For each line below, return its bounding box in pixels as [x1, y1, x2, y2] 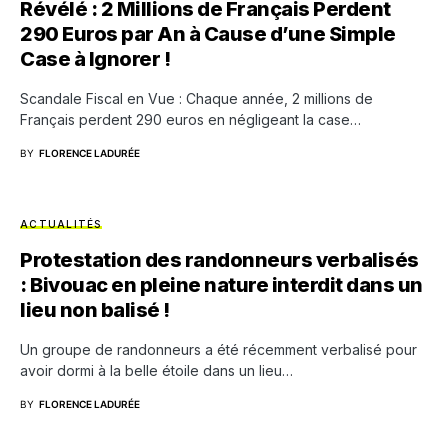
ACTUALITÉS [20, 218, 102, 231]
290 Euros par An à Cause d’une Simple [20, 22, 396, 47]
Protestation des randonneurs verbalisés [20, 248, 419, 273]
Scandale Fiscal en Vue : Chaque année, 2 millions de [20, 90, 373, 108]
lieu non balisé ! [20, 298, 170, 323]
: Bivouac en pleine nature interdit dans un [20, 273, 423, 298]
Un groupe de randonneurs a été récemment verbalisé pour [20, 341, 417, 359]
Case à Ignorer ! [20, 47, 170, 72]
